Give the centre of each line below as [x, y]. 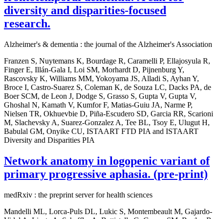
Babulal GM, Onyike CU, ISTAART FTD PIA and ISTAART [101, 131]
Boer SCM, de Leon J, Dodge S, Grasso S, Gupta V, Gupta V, [100, 96]
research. [27, 24]
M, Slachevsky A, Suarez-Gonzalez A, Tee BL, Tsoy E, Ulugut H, [107, 123]
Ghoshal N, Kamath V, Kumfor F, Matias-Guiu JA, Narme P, [98, 105]
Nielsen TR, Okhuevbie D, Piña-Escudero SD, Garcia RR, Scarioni [109, 114]
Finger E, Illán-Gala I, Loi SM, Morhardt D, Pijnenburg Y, [94, 70]
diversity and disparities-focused [85, 11]
